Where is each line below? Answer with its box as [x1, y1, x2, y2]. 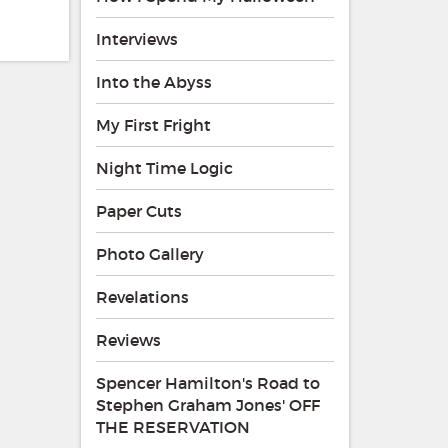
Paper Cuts [95, 201, 182, 222]
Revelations [95, 287, 189, 308]
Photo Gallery [95, 244, 204, 265]
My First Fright [95, 115, 211, 136]
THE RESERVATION [95, 417, 250, 438]
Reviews [95, 330, 161, 351]
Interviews [95, 29, 178, 50]
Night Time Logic [95, 158, 233, 179]
